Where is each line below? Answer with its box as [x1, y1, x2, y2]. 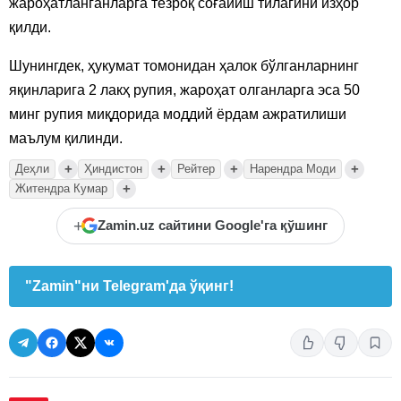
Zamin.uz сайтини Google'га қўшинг [98, 218, 328, 234]
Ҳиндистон [84, 161, 142, 175]
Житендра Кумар [15, 181, 107, 195]
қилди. [9, 19, 51, 35]
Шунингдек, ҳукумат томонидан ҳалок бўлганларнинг [9, 57, 359, 73]
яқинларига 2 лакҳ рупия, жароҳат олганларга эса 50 [9, 81, 360, 98]
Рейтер [177, 161, 215, 175]
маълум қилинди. [9, 130, 123, 146]
